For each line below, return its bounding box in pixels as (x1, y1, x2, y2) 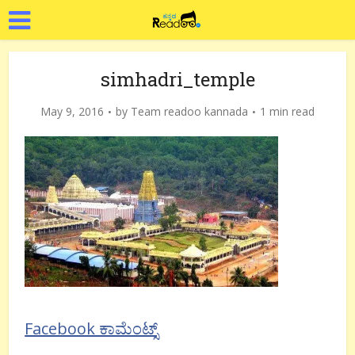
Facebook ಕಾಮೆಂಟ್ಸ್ (25, 318, 158, 339)
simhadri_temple (100, 67, 255, 92)
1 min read (260, 104, 315, 119)
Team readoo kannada (131, 104, 248, 119)
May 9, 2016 (40, 104, 104, 119)
